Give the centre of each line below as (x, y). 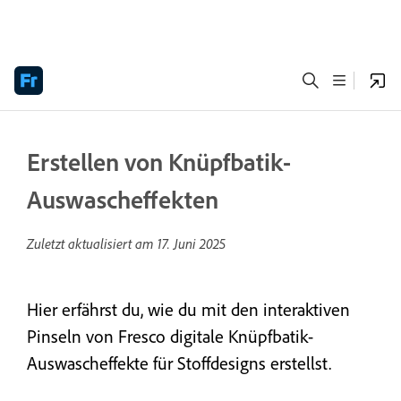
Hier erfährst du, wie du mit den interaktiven (188, 309)
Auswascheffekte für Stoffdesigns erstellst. (179, 363)
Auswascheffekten (123, 199)
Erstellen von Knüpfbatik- (159, 162)
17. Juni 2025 (192, 243)
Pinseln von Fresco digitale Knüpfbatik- (170, 336)
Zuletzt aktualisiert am (92, 243)
